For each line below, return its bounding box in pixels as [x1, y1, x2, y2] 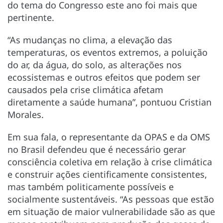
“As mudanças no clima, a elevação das [7, 33, 172, 46]
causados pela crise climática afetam [7, 83, 163, 96]
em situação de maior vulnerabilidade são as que [7, 205, 215, 218]
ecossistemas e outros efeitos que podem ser [7, 71, 200, 83]
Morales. [7, 108, 44, 120]
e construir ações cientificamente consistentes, [7, 168, 207, 180]
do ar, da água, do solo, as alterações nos [7, 58, 182, 71]
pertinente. [7, 11, 54, 23]
